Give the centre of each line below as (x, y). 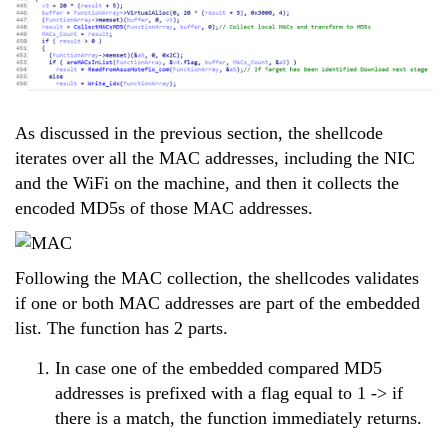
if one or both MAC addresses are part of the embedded (217, 302)
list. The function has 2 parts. (121, 327)
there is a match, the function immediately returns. (238, 417)
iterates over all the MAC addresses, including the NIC (215, 157)
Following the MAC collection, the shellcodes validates (217, 277)
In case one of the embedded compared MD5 (218, 367)
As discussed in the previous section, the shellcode (199, 132)
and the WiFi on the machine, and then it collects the (207, 182)
